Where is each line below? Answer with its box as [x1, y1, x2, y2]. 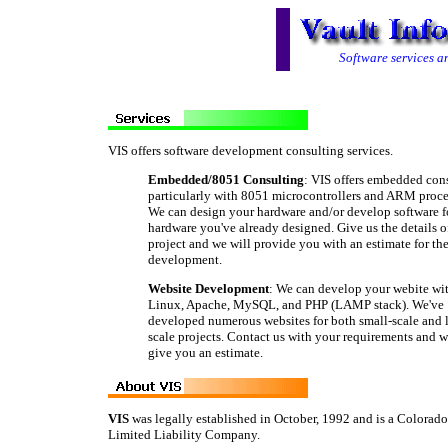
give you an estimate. [147, 345, 263, 360]
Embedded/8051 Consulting [147, 172, 304, 187]
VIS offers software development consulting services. [107, 143, 393, 158]
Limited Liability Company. [107, 427, 260, 442]
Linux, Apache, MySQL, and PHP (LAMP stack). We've [147, 297, 444, 312]
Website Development [147, 281, 269, 296]
